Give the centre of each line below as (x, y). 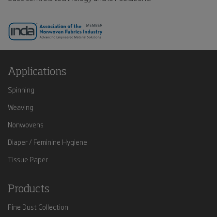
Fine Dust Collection (38, 206)
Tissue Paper (28, 159)
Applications (37, 72)
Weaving (21, 107)
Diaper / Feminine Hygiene (47, 141)
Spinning (21, 89)
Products (29, 189)
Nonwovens (26, 124)
